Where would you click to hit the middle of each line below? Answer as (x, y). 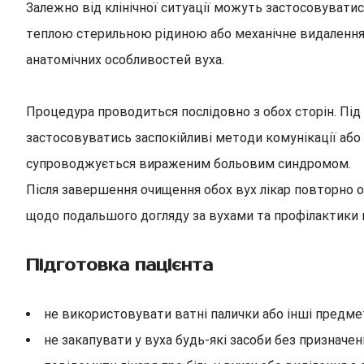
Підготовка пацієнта (119, 265)
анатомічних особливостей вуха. (125, 60)
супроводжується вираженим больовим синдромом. (188, 164)
